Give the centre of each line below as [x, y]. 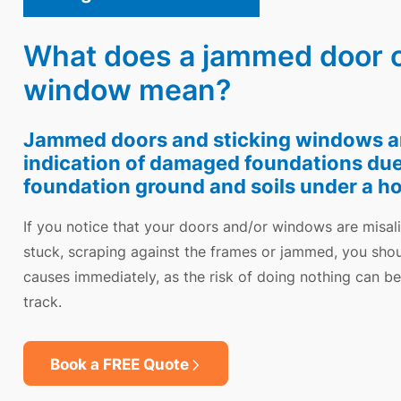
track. [43, 302]
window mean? [127, 89]
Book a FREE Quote [119, 363]
